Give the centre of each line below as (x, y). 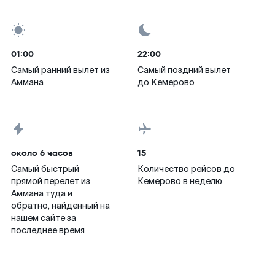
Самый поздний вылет (184, 70)
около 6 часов (42, 153)
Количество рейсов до (186, 169)
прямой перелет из (51, 181)
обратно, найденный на (60, 206)
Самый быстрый (45, 169)
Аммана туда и (42, 193)
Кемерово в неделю (180, 181)
